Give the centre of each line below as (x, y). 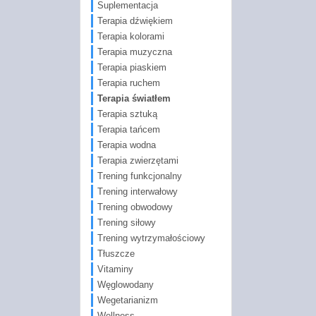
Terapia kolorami (130, 36)
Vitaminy (115, 269)
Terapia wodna (126, 145)
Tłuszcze (116, 253)
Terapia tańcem (128, 129)
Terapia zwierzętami (138, 160)
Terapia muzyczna (134, 51)
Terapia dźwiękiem (135, 20)
